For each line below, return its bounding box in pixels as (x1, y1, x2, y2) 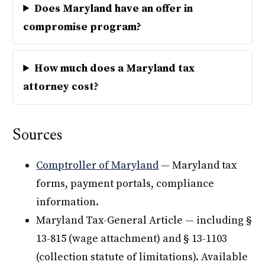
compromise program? (23, 20, 142, 34)
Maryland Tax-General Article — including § (36, 214, 253, 228)
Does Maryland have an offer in (34, 1, 193, 15)
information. (36, 195, 99, 209)
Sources (12, 128, 63, 144)
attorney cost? (23, 80, 99, 94)
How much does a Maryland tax (34, 62, 195, 76)
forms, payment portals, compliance (36, 177, 215, 191)
